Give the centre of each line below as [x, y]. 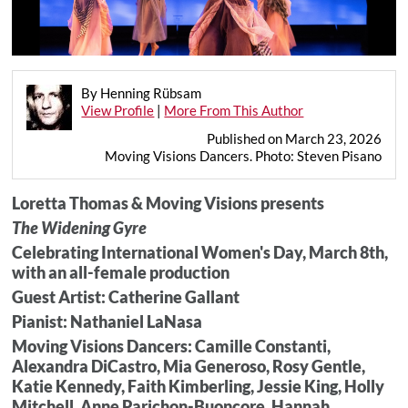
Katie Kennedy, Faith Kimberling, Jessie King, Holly [199, 386]
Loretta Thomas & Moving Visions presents [168, 203]
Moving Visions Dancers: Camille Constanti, [172, 346]
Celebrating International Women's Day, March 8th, [200, 252]
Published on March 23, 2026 [294, 138]
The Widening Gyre [80, 227]
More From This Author [234, 110]
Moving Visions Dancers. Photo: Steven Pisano [243, 155]
